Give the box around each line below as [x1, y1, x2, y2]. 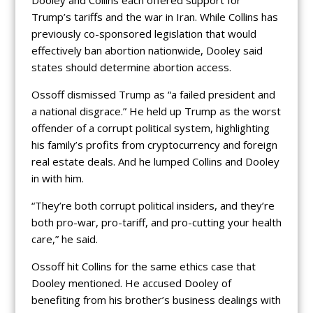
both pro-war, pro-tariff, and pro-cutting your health [31, 215, 282, 230]
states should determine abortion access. [31, 60, 231, 75]
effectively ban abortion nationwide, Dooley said [31, 43, 263, 58]
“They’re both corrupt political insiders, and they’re [31, 198, 275, 213]
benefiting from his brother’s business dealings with [31, 293, 281, 307]
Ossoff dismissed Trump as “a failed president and [31, 87, 275, 102]
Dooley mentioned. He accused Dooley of [31, 276, 231, 291]
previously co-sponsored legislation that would [31, 27, 256, 41]
